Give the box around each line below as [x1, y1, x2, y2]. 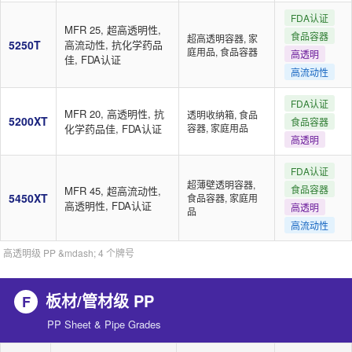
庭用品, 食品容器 [187, 45, 258, 58]
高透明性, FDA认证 [64, 198, 152, 213]
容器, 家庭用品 [187, 121, 248, 134]
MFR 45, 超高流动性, [64, 183, 161, 198]
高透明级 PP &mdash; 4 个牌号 [3, 246, 134, 259]
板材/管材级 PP [46, 289, 154, 312]
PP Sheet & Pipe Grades [47, 317, 161, 332]
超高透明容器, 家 [187, 31, 258, 45]
